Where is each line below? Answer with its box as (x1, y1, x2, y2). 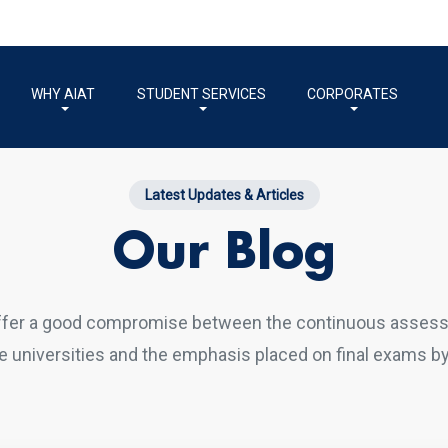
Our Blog (112, 228, 336, 280)
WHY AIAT (31, 86, 96, 102)
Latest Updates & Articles (144, 187, 304, 203)
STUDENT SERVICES (136, 86, 266, 102)
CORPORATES (306, 86, 398, 102)
